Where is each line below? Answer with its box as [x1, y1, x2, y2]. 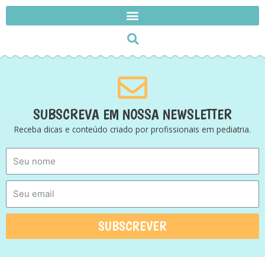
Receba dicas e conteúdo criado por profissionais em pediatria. [14, 123, 251, 135]
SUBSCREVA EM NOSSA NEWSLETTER [33, 105, 232, 123]
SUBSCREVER [98, 217, 167, 234]
